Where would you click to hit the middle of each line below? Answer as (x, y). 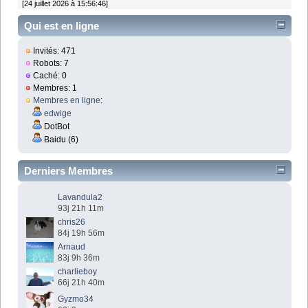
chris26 (72, 222)
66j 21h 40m (81, 282)
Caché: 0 (49, 75)
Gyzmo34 (76, 299)
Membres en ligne (67, 100)
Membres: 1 (54, 88)
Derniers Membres (68, 170)
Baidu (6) (60, 139)
